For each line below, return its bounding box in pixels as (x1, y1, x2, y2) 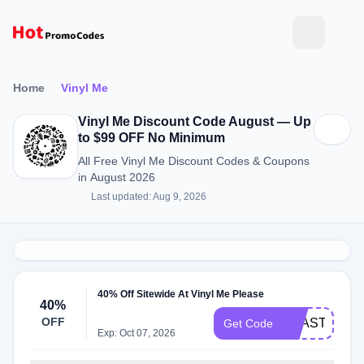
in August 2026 (78, 171, 155, 184)
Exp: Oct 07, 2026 (97, 327, 176, 339)
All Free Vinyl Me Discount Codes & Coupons (78, 154, 310, 167)
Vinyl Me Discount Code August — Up (78, 115, 311, 128)
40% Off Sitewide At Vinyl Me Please (97, 288, 265, 300)
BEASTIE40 (283, 316, 353, 330)
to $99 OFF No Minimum (78, 131, 225, 145)
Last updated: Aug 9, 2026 (91, 191, 206, 202)
